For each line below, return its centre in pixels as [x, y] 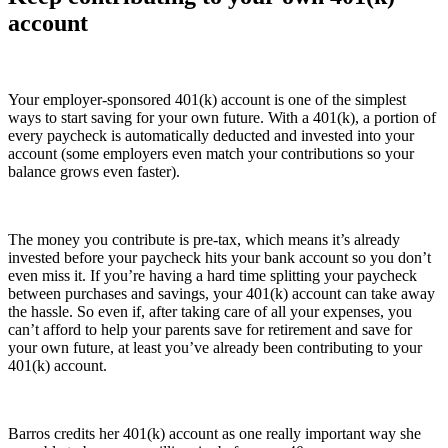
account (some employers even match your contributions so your [211, 154]
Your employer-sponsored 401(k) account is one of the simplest [207, 100]
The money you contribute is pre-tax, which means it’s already [204, 240]
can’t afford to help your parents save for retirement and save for [210, 330]
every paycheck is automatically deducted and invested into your [211, 136]
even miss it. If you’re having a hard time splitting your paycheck [212, 276]
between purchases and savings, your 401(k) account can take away [221, 294]
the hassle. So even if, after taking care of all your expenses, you [210, 312]
